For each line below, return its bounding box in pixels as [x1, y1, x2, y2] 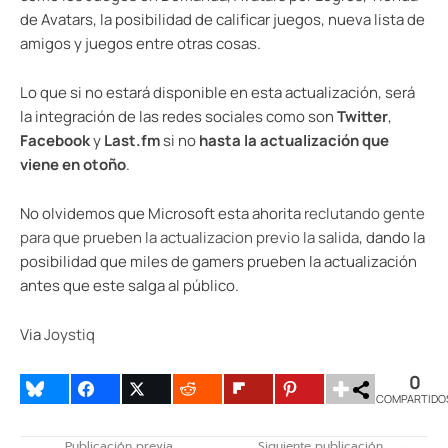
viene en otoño [20, 153, 126, 175]
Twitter [334, 105, 388, 127]
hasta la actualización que [199, 129, 389, 151]
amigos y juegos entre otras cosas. [20, 32, 261, 54]
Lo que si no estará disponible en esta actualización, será [20, 81, 415, 103]
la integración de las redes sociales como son [20, 105, 334, 127]
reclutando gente [304, 202, 425, 224]
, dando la [359, 226, 425, 248]
